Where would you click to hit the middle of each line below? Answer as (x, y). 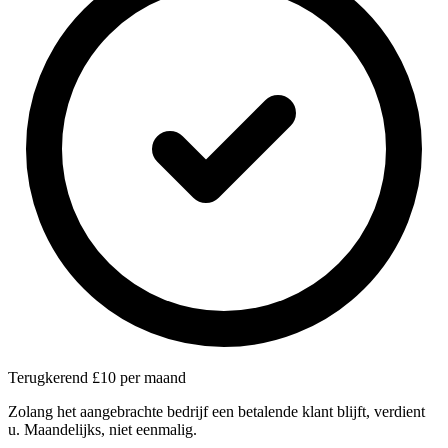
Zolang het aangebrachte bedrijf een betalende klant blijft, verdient (216, 411)
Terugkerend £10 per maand (97, 377)
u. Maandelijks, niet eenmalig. (102, 429)
